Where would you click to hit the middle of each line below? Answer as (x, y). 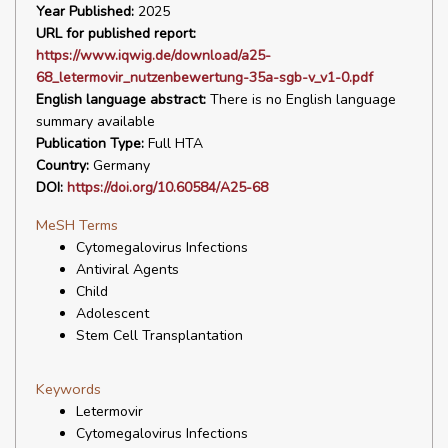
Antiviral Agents (127, 269)
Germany (119, 165)
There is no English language (301, 99)
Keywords (68, 389)
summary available (95, 121)
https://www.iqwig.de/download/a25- (153, 55)
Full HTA (173, 143)
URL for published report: (116, 33)
